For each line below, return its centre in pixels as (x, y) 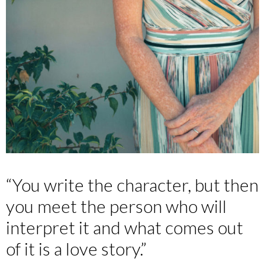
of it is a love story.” (76, 248)
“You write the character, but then (132, 184)
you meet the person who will (116, 206)
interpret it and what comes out (125, 227)
